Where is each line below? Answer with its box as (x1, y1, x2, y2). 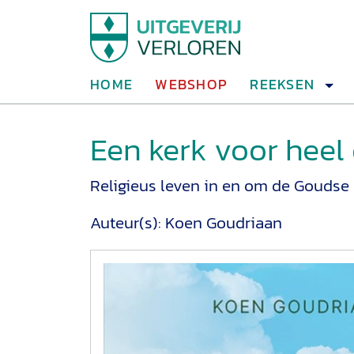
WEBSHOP (155, 73, 228, 95)
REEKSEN (250, 73, 315, 95)
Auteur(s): (90, 209, 165, 235)
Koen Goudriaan (165, 209, 282, 235)
